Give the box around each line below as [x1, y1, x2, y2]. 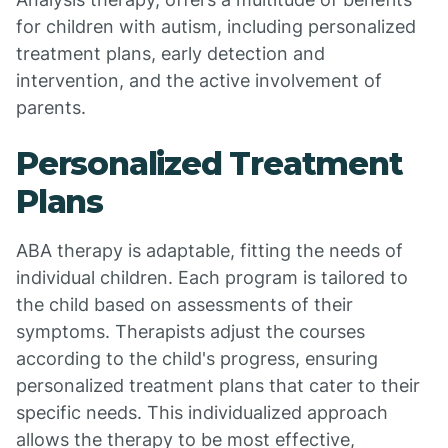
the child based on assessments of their [16, 294, 353, 315]
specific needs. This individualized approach [16, 402, 388, 423]
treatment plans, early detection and [16, 43, 325, 64]
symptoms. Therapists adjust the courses [16, 321, 365, 342]
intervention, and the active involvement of [16, 70, 382, 91]
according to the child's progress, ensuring [16, 348, 378, 369]
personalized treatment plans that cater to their [16, 375, 420, 396]
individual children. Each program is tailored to [16, 267, 408, 288]
